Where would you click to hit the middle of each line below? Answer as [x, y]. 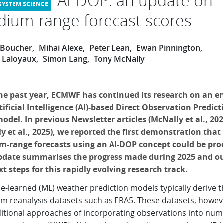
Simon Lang [65, 59]
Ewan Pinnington [168, 48]
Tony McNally [119, 59]
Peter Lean [109, 48]
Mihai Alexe [60, 48]
